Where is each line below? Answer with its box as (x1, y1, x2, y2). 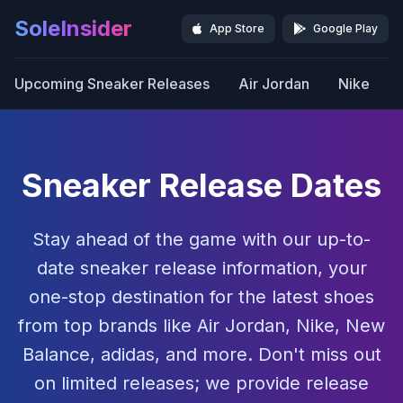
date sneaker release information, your (36, 257, 367, 279)
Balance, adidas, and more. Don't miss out (22, 344, 381, 365)
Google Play (313, 22, 378, 35)
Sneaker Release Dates (22, 166, 381, 205)
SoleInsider (14, 15, 132, 41)
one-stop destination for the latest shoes (29, 286, 374, 308)
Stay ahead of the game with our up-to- (32, 228, 371, 250)
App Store (210, 22, 264, 35)
